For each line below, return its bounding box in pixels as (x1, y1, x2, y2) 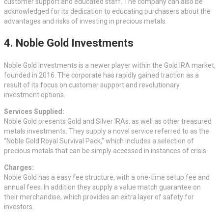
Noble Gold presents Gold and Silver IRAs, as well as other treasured (4, 117, 212, 126)
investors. (4, 203, 34, 211)
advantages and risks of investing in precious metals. (4, 17, 167, 26)
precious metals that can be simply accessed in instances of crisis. (4, 147, 208, 155)
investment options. (4, 91, 65, 99)
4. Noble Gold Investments (4, 37, 134, 50)
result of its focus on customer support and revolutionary (4, 81, 180, 89)
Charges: (4, 164, 34, 172)
